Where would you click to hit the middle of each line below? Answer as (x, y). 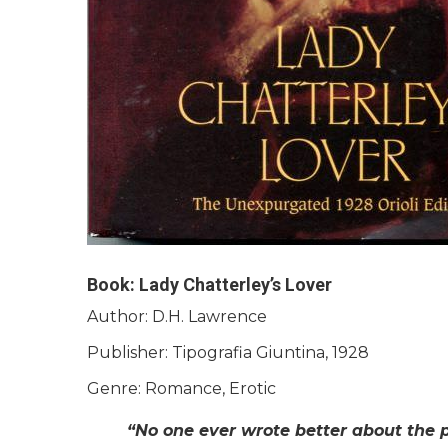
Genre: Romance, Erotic (181, 388)
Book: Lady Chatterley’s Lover (209, 284)
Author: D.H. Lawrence (177, 316)
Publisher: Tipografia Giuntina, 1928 (228, 352)
